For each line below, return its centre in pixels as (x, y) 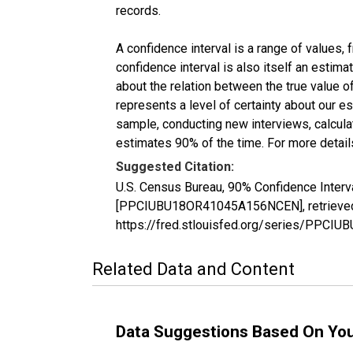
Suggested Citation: (175, 166)
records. (138, 10)
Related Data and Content (193, 269)
